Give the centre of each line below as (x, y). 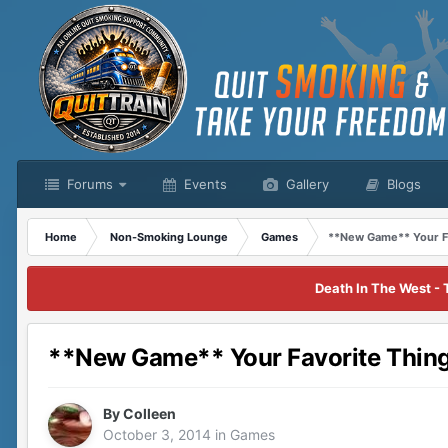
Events (203, 184)
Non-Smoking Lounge (169, 237)
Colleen (149, 414)
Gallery (305, 184)
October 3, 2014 (157, 435)
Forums (88, 184)
